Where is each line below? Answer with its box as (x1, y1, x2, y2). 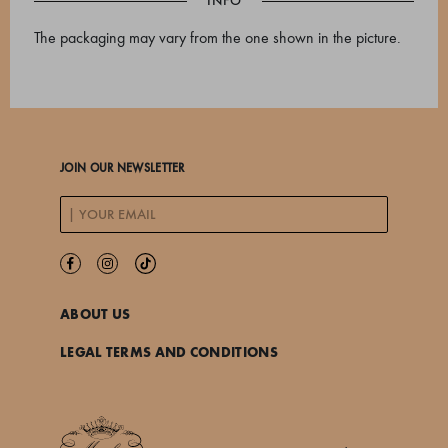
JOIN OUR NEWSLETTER (60, 161, 185, 175)
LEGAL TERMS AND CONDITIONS (60, 343, 278, 362)
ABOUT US (60, 305, 131, 324)
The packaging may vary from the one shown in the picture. (34, 28, 401, 47)
